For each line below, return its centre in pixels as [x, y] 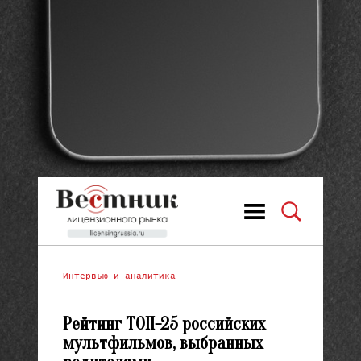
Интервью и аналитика [119, 276]
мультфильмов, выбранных [162, 344]
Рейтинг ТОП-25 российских [164, 324]
